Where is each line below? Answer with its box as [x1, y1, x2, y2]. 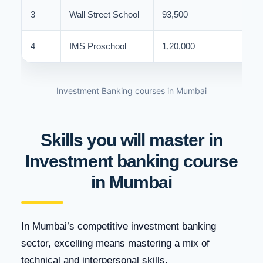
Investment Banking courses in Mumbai [56, 85, 207, 96]
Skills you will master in [41, 130, 222, 150]
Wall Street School [69, 9, 139, 19]
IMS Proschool [69, 41, 126, 51]
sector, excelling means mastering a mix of [21, 237, 210, 249]
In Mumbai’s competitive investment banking [21, 220, 216, 232]
